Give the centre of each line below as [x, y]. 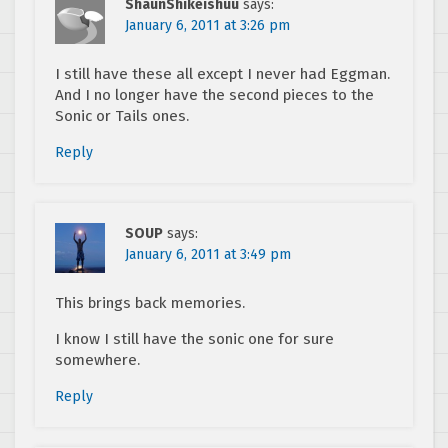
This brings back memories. [150, 303]
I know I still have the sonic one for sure [194, 339]
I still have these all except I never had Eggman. [222, 74]
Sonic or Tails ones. [122, 116]
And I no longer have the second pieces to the [214, 95]
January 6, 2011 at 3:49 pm [208, 255]
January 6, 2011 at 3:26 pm [207, 26]
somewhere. [97, 360]
